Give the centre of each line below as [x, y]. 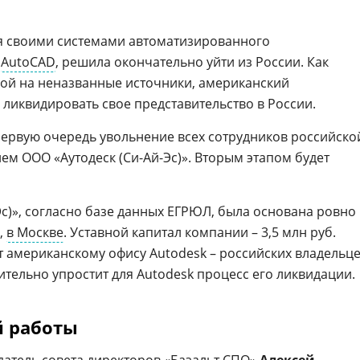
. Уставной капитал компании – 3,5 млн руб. [200, 232]
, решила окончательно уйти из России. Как [192, 62]
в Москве [35, 232]
